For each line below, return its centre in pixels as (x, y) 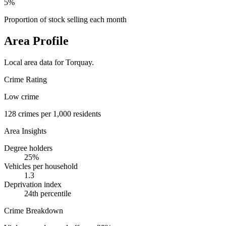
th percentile (52, 194)
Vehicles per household (41, 166)
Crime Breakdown (34, 211)
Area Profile (36, 41)
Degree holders (28, 148)
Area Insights (25, 131)
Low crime (21, 97)
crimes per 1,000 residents (59, 114)
